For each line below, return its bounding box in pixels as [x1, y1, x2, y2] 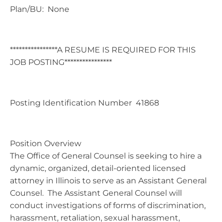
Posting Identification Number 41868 [10, 98, 159, 108]
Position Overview [10, 138, 81, 148]
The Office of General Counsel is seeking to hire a [10, 151, 202, 161]
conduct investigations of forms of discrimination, [10, 200, 206, 210]
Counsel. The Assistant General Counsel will [10, 188, 182, 198]
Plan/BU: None [10, 4, 69, 14]
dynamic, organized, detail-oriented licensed [10, 163, 186, 173]
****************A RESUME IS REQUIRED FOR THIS [10, 45, 196, 55]
